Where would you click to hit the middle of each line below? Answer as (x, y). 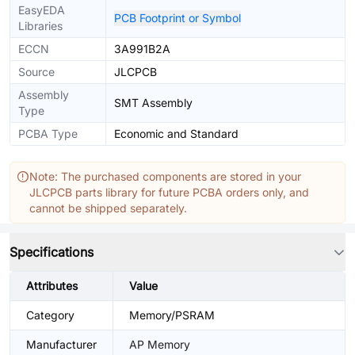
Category (50, 315)
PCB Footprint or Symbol (177, 18)
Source (36, 72)
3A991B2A (142, 49)
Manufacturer (61, 344)
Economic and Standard (176, 134)
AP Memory (160, 344)
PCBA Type (48, 134)
